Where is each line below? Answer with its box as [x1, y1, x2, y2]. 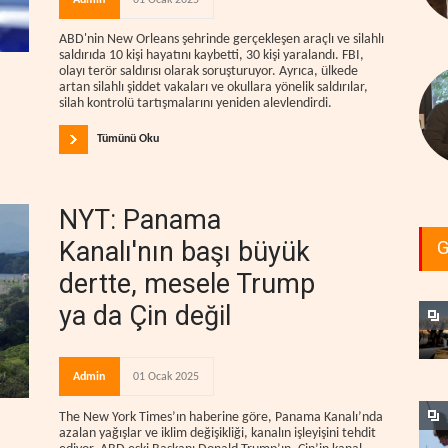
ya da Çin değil [59, 300, 231, 333]
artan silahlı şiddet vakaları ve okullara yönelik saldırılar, [59, 80, 368, 96]
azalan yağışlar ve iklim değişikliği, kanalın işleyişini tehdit [59, 425, 376, 441]
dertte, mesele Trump [59, 268, 315, 301]
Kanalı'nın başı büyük [59, 236, 310, 269]
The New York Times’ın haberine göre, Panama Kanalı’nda [59, 409, 383, 425]
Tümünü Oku [97, 133, 159, 146]
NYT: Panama [59, 204, 221, 237]
